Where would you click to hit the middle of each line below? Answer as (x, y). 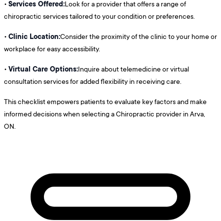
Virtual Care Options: (43, 69)
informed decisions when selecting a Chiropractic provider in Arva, (105, 113)
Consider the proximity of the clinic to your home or (139, 36)
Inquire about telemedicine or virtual (133, 69)
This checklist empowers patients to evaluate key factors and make (105, 101)
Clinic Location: (34, 36)
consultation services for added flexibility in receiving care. (93, 81)
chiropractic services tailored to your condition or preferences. (99, 16)
